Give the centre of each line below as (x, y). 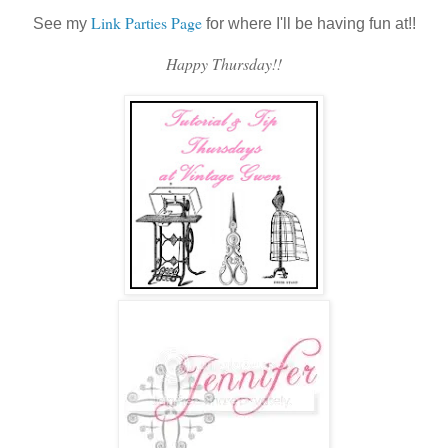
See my (59, 24)
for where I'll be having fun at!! (308, 24)
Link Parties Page (146, 23)
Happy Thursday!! (224, 64)
